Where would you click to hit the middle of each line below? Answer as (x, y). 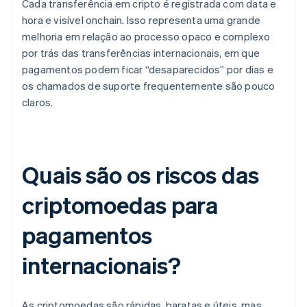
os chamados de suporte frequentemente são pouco (149, 86)
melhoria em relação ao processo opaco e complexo (146, 37)
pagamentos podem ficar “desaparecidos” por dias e (148, 70)
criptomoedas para (120, 205)
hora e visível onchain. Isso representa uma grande (142, 20)
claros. (38, 102)
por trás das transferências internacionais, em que (141, 53)
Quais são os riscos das (140, 175)
